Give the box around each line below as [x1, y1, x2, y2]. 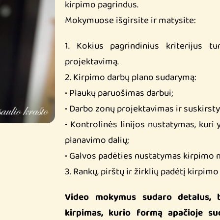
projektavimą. [65, 55, 119, 69]
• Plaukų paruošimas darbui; [65, 86, 173, 101]
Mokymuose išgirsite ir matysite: [65, 13, 196, 28]
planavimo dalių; [65, 133, 129, 148]
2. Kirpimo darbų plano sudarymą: [65, 70, 196, 85]
